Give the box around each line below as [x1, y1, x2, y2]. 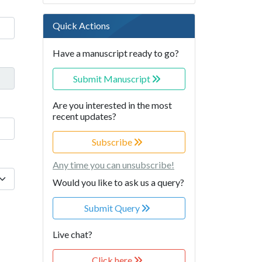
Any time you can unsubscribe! [53, 159, 174, 171]
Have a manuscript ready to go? [53, 47, 179, 59]
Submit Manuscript [73, 73, 152, 85]
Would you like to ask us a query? [53, 177, 184, 188]
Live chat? [53, 229, 92, 240]
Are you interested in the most [53, 99, 172, 111]
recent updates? [53, 111, 116, 122]
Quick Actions [53, 20, 110, 32]
